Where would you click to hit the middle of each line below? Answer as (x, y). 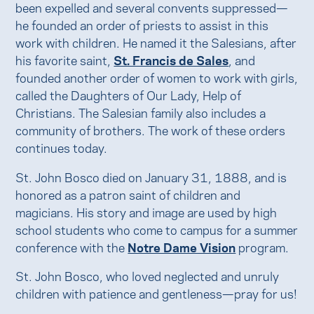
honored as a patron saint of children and (128, 193)
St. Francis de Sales (171, 59)
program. (262, 246)
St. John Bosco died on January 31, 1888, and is (151, 176)
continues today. (62, 146)
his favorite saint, (65, 59)
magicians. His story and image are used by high (146, 211)
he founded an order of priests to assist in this (142, 24)
